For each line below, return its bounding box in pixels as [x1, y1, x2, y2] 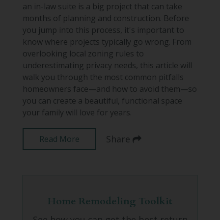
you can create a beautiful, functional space [22, 95, 182, 106]
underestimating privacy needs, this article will [22, 59, 192, 71]
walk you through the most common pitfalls [22, 71, 184, 82]
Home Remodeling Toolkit [48, 194, 172, 208]
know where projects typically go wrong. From [22, 36, 192, 47]
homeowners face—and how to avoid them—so [22, 83, 197, 94]
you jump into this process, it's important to [22, 24, 184, 35]
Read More [39, 133, 80, 144]
